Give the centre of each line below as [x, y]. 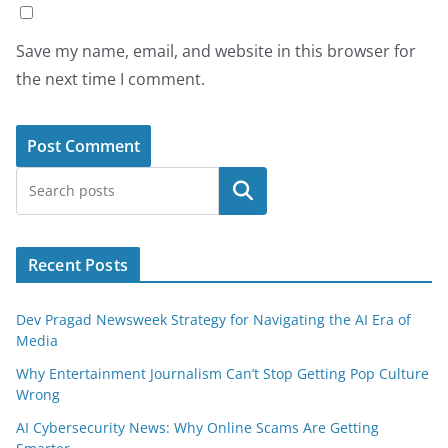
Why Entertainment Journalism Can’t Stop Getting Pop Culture [222, 374]
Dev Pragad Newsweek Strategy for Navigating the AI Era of [213, 320]
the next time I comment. [110, 79]
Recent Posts [78, 265]
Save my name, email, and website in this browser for [216, 51]
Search [243, 191]
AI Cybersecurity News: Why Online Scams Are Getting [197, 428]
